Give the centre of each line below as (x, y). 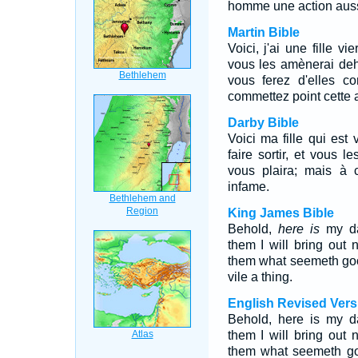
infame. (248, 187)
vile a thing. (260, 277)
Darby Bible (263, 123)
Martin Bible (263, 32)
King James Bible (280, 213)
